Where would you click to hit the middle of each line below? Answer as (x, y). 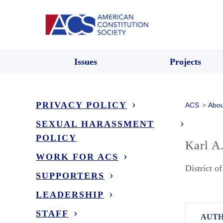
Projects (185, 61)
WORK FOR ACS (77, 157)
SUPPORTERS (70, 175)
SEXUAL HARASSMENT (95, 124)
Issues (86, 61)
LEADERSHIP (70, 194)
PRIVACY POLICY (81, 105)
